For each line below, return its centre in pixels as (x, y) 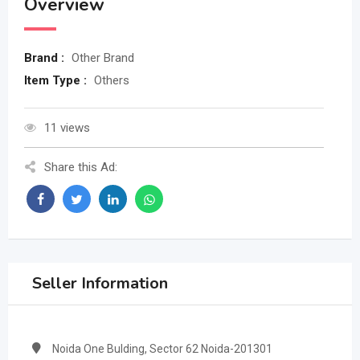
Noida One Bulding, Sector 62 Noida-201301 (162, 349)
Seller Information (100, 284)
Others (112, 81)
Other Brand (103, 58)
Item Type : (57, 81)
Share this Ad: (81, 168)
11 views (67, 128)
